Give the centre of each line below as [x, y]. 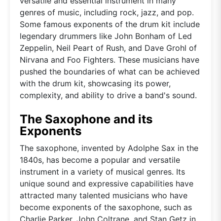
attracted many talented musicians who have [104, 195]
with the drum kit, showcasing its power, [95, 83]
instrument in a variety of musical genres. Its [102, 171]
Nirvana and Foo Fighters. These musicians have [110, 59]
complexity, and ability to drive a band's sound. [108, 95]
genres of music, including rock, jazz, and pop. [107, 12]
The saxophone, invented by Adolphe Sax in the [109, 148]
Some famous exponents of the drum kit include [110, 24]
